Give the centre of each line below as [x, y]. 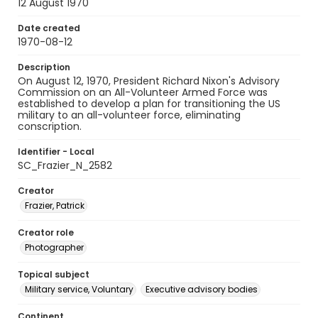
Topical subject [54, 274]
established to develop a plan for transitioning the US [149, 104]
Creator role [46, 232]
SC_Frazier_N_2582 [65, 165]
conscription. [50, 126]
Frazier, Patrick [55, 205]
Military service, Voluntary [79, 289]
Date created [49, 28]
